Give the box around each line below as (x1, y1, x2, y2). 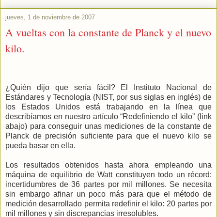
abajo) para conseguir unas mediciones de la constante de (5, 122, 212, 130)
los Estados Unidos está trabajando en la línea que (5, 102, 212, 111)
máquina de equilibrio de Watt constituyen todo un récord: (5, 170, 212, 179)
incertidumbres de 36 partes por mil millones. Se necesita (5, 180, 212, 188)
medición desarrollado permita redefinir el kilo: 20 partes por (5, 199, 212, 208)
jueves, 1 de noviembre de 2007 (5, 14, 95, 21)
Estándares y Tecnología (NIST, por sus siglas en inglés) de (5, 93, 212, 101)
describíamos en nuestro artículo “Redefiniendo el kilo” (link (5, 112, 212, 121)
